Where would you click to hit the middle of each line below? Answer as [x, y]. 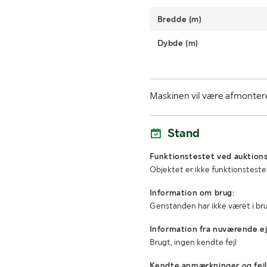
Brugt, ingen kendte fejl [193, 242]
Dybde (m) [178, 43]
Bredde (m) [179, 19]
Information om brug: [192, 193]
